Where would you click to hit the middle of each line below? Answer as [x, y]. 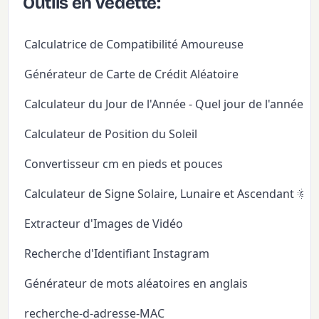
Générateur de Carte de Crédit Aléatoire [132, 74]
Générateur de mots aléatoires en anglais [136, 284]
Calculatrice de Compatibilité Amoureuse [134, 45]
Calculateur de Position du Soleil [111, 134]
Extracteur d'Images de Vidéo [104, 224]
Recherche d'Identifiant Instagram [117, 254]
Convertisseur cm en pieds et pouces [124, 164]
